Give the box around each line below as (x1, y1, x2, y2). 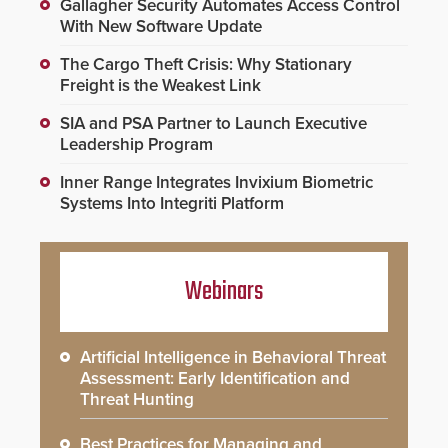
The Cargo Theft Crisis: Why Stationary (60, 53, 352, 75)
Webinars (185, 271, 263, 312)
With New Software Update (60, 15, 262, 37)
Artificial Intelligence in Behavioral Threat (80, 346, 386, 368)
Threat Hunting (80, 388, 194, 410)
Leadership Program (60, 133, 213, 155)
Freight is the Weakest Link (60, 74, 261, 96)
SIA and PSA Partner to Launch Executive (60, 112, 367, 134)
